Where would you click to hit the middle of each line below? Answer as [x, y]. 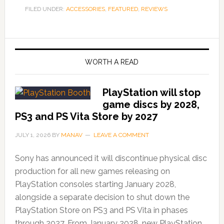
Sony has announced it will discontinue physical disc [111, 158]
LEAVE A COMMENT [121, 135]
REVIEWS [154, 9]
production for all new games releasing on [92, 171]
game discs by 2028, [151, 105]
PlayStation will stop [151, 93]
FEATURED [123, 9]
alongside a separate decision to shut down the [102, 197]
